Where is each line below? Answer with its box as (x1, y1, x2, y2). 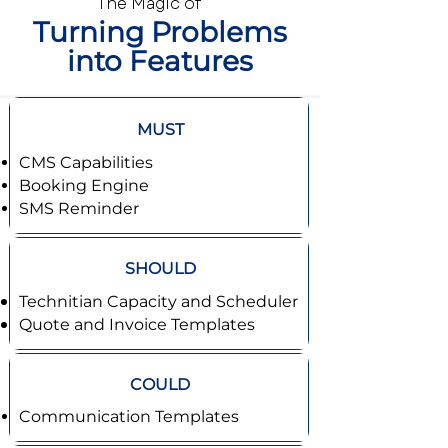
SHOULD (124, 259, 196, 278)
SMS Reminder (19, 199, 139, 218)
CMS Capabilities (19, 153, 153, 172)
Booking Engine (19, 176, 149, 195)
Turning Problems (33, 15, 287, 49)
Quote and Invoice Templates (19, 315, 255, 334)
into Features (67, 44, 253, 78)
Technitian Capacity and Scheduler (19, 292, 298, 311)
